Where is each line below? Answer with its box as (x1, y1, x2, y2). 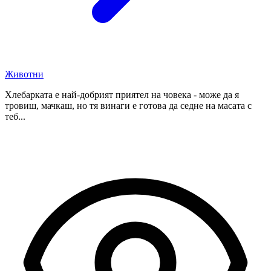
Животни (5, 68, 44, 79)
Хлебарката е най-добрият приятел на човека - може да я (5, 89, 239, 100)
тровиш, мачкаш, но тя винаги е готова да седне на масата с (5, 100, 252, 111)
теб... (5, 111, 25, 122)
